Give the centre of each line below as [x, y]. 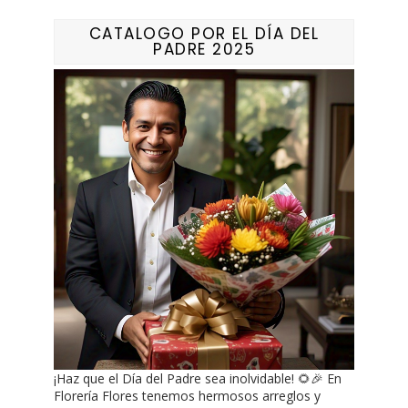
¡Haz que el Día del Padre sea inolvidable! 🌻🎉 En [198, 379]
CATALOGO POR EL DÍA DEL [204, 34]
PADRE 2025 [204, 50]
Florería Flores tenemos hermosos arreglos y [187, 396]
